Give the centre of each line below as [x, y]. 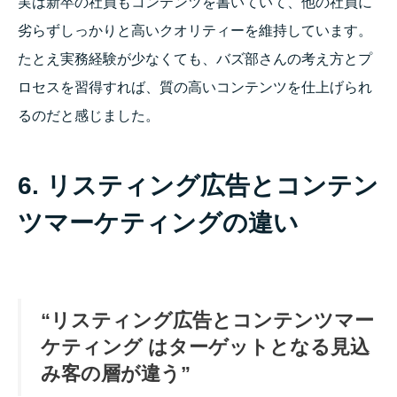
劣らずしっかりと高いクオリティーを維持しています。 [195, 30]
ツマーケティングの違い [158, 222]
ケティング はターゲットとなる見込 [205, 346]
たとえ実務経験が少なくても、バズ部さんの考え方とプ [195, 58]
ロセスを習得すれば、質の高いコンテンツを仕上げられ [195, 87]
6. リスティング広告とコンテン [198, 185]
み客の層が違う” [116, 373]
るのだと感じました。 [89, 115]
